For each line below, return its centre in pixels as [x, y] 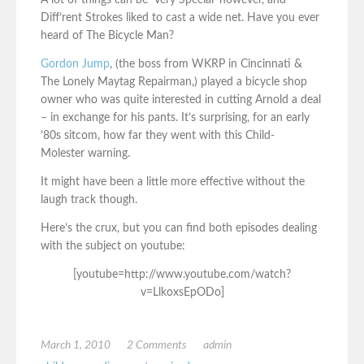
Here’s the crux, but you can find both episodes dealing [179, 229]
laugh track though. [89, 200]
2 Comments [157, 346]
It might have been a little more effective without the [173, 182]
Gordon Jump [75, 65]
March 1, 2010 [76, 346]
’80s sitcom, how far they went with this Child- [158, 136]
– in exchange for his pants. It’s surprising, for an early [175, 118]
